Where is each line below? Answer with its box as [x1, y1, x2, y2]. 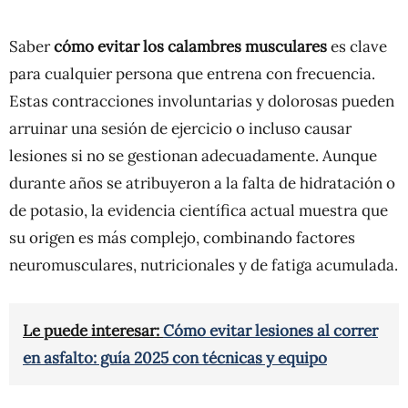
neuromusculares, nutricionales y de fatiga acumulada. [9, 255, 398, 276]
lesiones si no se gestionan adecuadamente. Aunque [9, 146, 377, 167]
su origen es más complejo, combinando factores [9, 228, 355, 249]
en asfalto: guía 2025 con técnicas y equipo [23, 348, 327, 369]
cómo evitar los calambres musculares [54, 36, 327, 57]
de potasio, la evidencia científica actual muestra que [9, 200, 388, 221]
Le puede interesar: [23, 321, 163, 342]
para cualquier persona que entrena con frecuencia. [9, 64, 375, 85]
